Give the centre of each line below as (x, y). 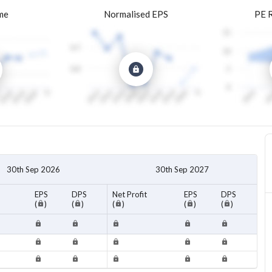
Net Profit (130, 195)
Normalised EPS (136, 14)
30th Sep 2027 (182, 170)
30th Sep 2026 (33, 170)
